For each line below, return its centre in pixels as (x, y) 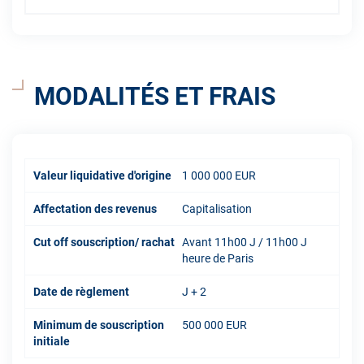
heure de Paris (218, 258)
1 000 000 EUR (219, 175)
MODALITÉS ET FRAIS (155, 96)
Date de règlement (81, 291)
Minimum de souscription (99, 325)
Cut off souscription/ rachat (104, 242)
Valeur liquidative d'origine (102, 175)
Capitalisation (217, 208)
